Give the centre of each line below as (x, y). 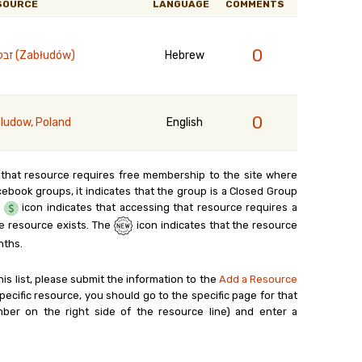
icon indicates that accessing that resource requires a (158, 207)
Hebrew (184, 55)
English (184, 122)
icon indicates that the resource (216, 225)
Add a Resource (258, 279)
